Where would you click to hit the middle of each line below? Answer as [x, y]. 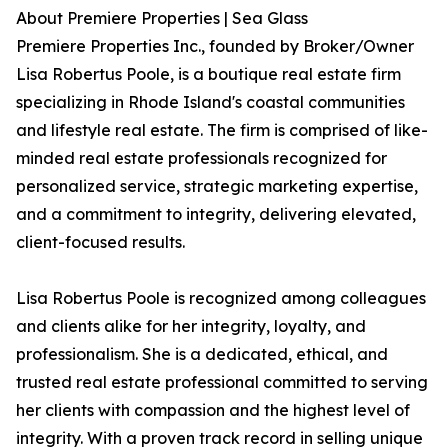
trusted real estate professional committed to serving [222, 382]
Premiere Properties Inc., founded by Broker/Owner [215, 46]
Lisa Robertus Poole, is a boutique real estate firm [208, 74]
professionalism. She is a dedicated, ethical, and [202, 354]
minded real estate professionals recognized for [201, 158]
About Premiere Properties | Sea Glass [162, 18]
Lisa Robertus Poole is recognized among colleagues [221, 298]
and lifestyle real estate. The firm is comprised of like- [222, 130]
